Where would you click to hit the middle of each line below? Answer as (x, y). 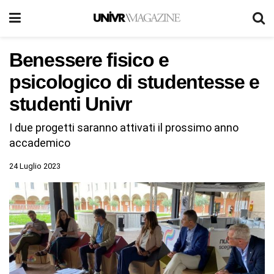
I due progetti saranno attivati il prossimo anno (124, 127)
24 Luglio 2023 (35, 166)
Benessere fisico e (89, 60)
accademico (40, 143)
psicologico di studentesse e (135, 82)
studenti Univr (71, 104)
